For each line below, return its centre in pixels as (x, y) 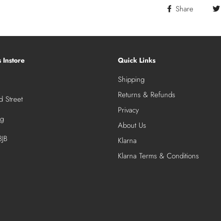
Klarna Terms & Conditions (158, 156)
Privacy (129, 110)
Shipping (131, 80)
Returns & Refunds (147, 95)
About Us (132, 126)
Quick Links (137, 60)
